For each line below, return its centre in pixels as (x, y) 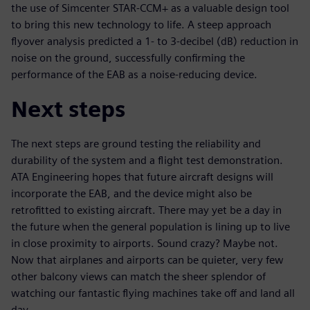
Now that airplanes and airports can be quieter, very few (147, 259)
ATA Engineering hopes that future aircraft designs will (142, 176)
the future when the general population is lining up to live (151, 226)
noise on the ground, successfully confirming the (128, 57)
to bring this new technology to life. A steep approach (141, 24)
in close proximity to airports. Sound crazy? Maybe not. (145, 243)
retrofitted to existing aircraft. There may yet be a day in (146, 210)
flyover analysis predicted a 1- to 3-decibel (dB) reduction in (155, 41)
